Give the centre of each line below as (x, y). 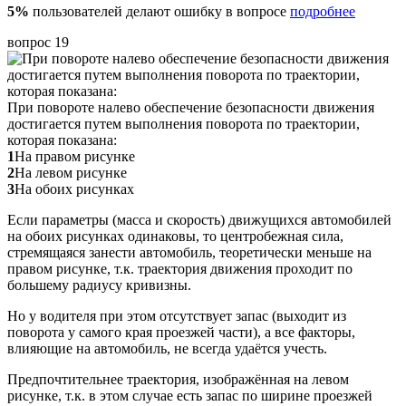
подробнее (323, 11)
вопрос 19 (38, 42)
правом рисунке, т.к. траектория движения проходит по (180, 268)
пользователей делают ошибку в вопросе (159, 11)
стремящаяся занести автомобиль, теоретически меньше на (189, 252)
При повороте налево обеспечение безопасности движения (191, 107)
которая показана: (62, 140)
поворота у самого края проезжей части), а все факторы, (181, 332)
